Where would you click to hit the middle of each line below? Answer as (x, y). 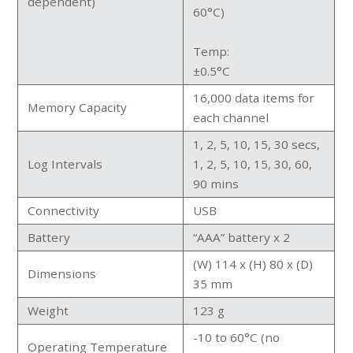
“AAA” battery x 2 (242, 237)
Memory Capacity (78, 107)
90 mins (216, 183)
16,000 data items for (254, 97)
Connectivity (64, 210)
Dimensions (62, 273)
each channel (231, 117)
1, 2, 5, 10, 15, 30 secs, (257, 144)
